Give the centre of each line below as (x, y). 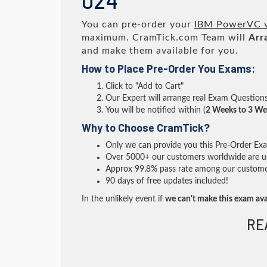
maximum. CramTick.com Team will (165, 38)
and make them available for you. (160, 51)
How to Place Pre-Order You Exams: (168, 69)
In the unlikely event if (123, 199)
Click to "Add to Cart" (145, 86)
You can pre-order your (138, 24)
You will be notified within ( (156, 110)
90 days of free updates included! (167, 181)
